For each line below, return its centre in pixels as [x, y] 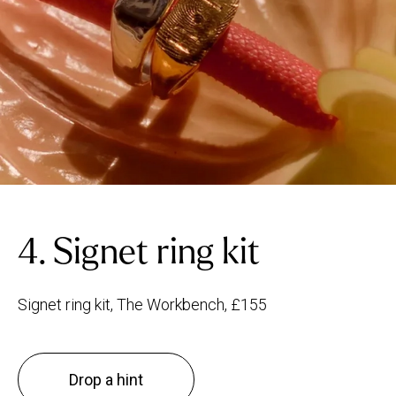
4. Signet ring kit [139, 251]
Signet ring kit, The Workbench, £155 [142, 304]
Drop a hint [106, 379]
